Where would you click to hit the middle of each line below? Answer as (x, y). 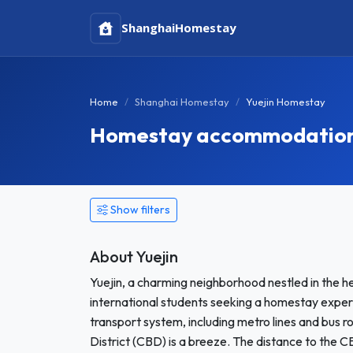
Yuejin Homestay (286, 102)
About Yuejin (134, 256)
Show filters (140, 210)
